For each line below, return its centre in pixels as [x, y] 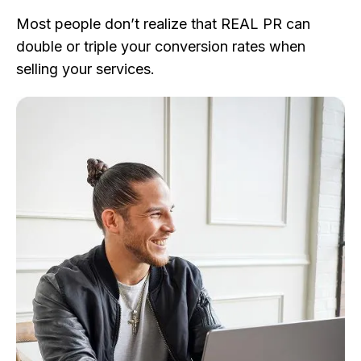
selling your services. [85, 69]
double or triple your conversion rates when [161, 47]
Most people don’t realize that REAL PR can [163, 24]
